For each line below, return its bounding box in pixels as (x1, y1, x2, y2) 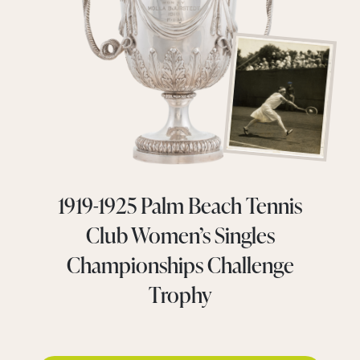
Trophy (148, 279, 212, 309)
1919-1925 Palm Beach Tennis (58, 190, 302, 220)
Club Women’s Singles (85, 219, 275, 250)
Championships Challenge (66, 249, 294, 280)
